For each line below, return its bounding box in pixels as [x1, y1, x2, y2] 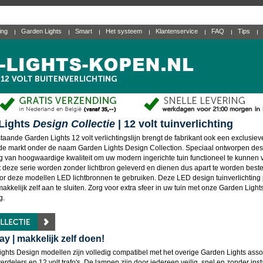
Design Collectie [33, 118, 115, 130]
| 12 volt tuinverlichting [115, 118, 233, 130]
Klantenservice [156, 28, 200, 35]
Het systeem [106, 28, 144, 35]
